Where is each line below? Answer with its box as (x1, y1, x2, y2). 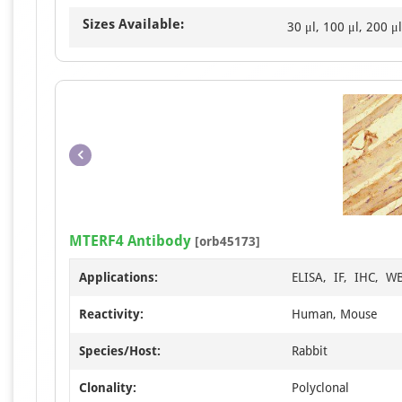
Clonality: (79, 380, 136, 396)
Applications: (79, 270, 158, 285)
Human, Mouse (292, 307, 378, 322)
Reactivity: (79, 307, 144, 322)
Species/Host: (79, 344, 161, 359)
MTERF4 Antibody (69, 232, 191, 250)
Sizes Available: (83, 15, 184, 32)
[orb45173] (191, 234, 260, 249)
